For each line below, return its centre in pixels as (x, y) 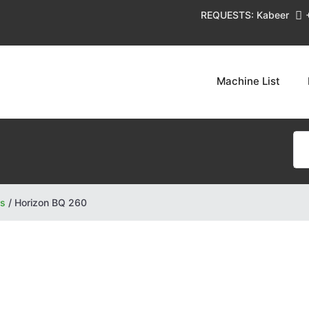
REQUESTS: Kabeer (246, 15)
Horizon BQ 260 (51, 202)
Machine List (248, 81)
